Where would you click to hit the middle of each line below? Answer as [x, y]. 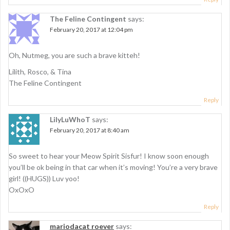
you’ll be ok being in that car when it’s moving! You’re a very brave [113, 167]
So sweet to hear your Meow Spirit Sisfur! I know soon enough [109, 156]
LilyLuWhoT [70, 119]
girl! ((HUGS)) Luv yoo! [44, 178]
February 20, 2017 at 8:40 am [90, 130]
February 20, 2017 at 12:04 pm [91, 29]
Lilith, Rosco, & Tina [40, 71]
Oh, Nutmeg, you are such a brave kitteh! [74, 55]
